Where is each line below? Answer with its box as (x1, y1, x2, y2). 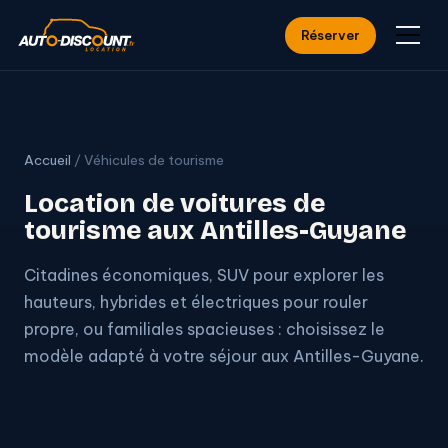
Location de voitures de (24, 188, 325, 219)
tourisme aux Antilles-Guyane (24, 215, 406, 246)
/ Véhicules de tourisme (71, 151, 224, 169)
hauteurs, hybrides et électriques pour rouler (24, 292, 368, 312)
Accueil (24, 151, 71, 169)
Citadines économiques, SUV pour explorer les (24, 265, 384, 285)
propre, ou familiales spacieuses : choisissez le (24, 319, 385, 339)
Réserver (301, 26, 360, 43)
